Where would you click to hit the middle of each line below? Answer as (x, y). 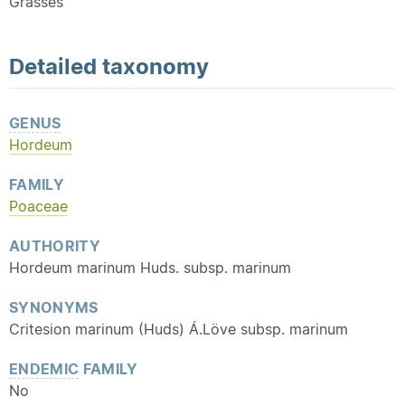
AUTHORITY (55, 246)
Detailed (56, 66)
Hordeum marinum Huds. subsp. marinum (150, 268)
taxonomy (155, 66)
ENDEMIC (44, 369)
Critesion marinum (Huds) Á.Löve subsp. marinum (179, 329)
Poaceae (38, 206)
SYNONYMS (54, 307)
